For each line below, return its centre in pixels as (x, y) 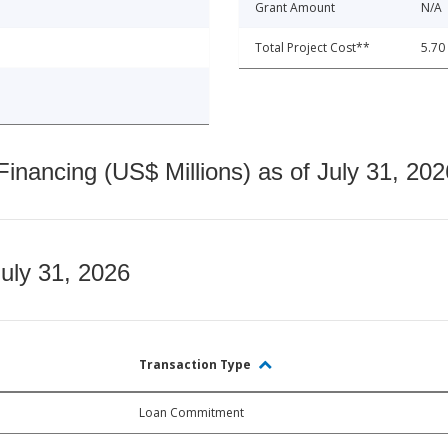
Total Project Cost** (312, 48)
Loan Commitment (191, 413)
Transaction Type (196, 365)
